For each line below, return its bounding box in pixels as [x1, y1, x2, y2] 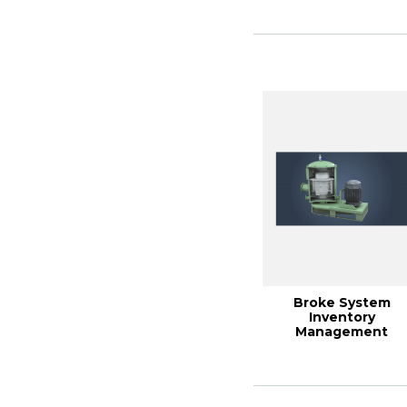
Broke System [293, 294, 391, 311]
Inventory [308, 309, 375, 325]
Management [295, 323, 389, 340]
